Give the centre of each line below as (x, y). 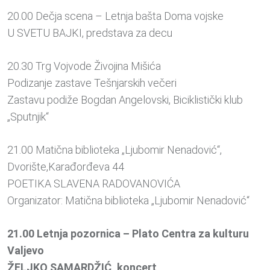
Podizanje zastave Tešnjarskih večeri (92, 83)
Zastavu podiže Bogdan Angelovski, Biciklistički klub (125, 100)
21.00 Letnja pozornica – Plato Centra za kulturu (128, 234)
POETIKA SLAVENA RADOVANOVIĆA (94, 184)
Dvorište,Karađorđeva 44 (66, 167)
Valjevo (26, 251)
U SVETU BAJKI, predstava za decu (90, 33)
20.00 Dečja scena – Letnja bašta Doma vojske (115, 16)
